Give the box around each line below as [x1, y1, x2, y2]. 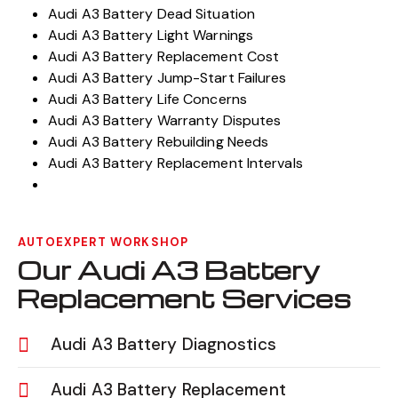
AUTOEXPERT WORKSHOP [18, 235, 189, 251]
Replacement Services [17, 282, 351, 315]
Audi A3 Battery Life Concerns [48, 90, 247, 109]
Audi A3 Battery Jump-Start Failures [48, 68, 287, 88]
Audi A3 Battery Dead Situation [48, 4, 255, 24]
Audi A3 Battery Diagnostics [51, 333, 276, 356]
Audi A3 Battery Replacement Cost [48, 47, 280, 67]
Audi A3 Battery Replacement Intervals [48, 154, 303, 173]
